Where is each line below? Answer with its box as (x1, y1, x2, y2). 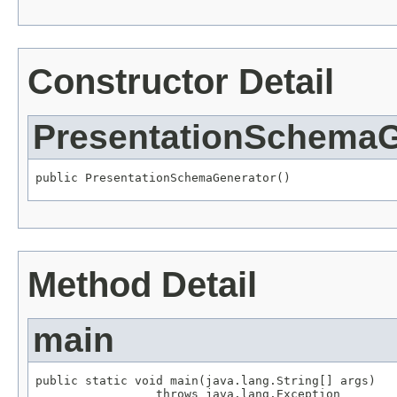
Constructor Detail (27, 62, 334, 102)
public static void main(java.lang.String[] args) (35, 373, 376, 387)
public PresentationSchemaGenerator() (35, 170, 291, 184)
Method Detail (27, 264, 257, 304)
